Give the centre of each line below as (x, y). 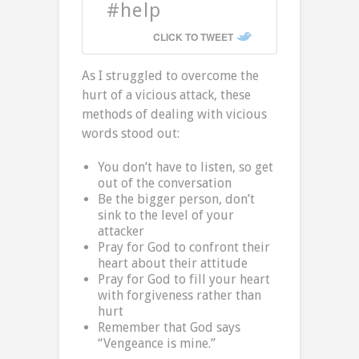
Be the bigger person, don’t (176, 200)
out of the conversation (165, 184)
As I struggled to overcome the (170, 76)
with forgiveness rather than (179, 296)
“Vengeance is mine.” (157, 344)
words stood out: (131, 134)
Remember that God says (169, 328)
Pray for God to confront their (184, 248)
